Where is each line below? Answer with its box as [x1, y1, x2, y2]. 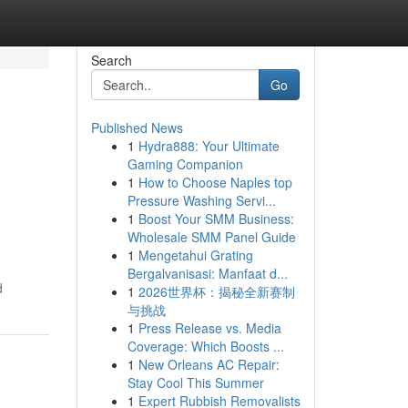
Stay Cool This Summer [127, 373, 264, 392]
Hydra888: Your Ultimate [138, 137, 280, 155]
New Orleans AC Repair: [138, 355, 280, 373]
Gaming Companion [127, 155, 243, 173]
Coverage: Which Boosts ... [127, 337, 284, 355]
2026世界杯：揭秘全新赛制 [138, 282, 295, 301]
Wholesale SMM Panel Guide [127, 228, 296, 246]
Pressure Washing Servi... [127, 191, 276, 209]
